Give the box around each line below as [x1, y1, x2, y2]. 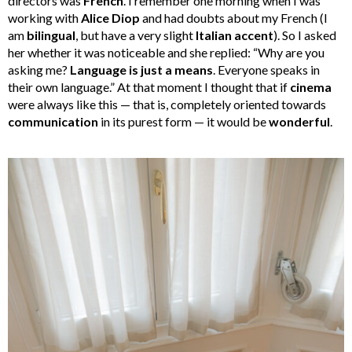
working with [8, 10, 81, 26]
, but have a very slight [75, 27, 196, 43]
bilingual [27, 27, 75, 43]
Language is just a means [70, 62, 213, 78]
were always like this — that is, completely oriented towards [8, 97, 326, 112]
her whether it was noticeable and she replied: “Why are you [8, 45, 324, 60]
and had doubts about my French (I [140, 10, 328, 26]
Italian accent [196, 27, 273, 43]
